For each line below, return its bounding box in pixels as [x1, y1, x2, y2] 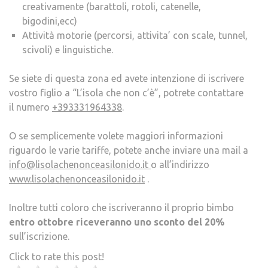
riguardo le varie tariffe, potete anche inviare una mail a [9, 145, 248, 156]
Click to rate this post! [9, 251, 104, 263]
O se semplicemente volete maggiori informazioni [9, 130, 223, 142]
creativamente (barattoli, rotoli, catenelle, [22, 1, 201, 13]
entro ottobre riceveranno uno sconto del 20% [9, 217, 224, 228]
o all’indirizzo [151, 159, 209, 170]
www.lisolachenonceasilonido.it [9, 173, 145, 185]
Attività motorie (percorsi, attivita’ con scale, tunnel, [22, 30, 248, 41]
